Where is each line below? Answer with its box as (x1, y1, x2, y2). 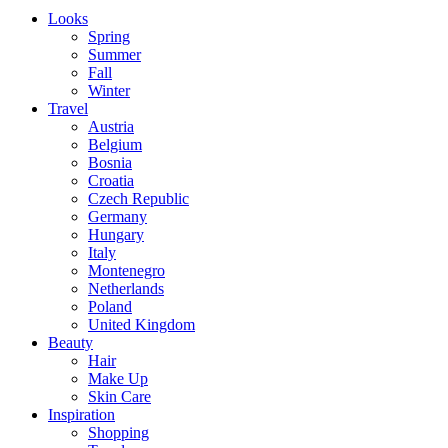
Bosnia (88, 153, 132, 171)
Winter (88, 81, 130, 99)
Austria (88, 117, 134, 135)
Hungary (88, 225, 144, 243)
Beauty (48, 333, 93, 351)
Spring (88, 27, 130, 45)
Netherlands (88, 279, 164, 297)
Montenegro (88, 261, 165, 279)
